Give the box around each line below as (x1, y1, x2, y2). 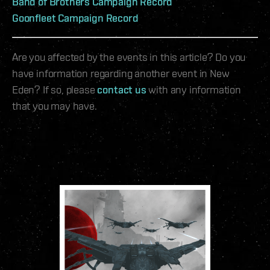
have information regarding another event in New (12, 67, 230, 80)
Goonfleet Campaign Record (12, 11, 139, 25)
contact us (97, 83, 146, 96)
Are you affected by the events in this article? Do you (12, 51, 246, 64)
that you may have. (12, 99, 97, 113)
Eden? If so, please (12, 83, 98, 96)
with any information (146, 83, 241, 96)
